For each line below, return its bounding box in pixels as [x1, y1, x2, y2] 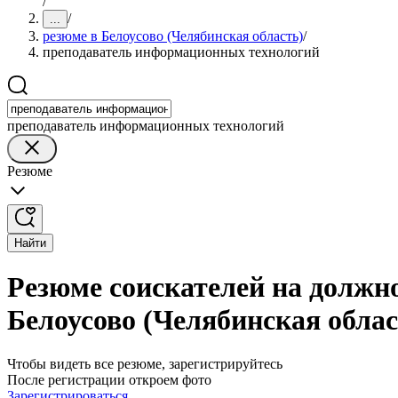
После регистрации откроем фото [7, 371, 211, 387]
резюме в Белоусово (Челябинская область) [43, 28, 303, 44]
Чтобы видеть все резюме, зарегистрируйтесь [7, 355, 283, 371]
